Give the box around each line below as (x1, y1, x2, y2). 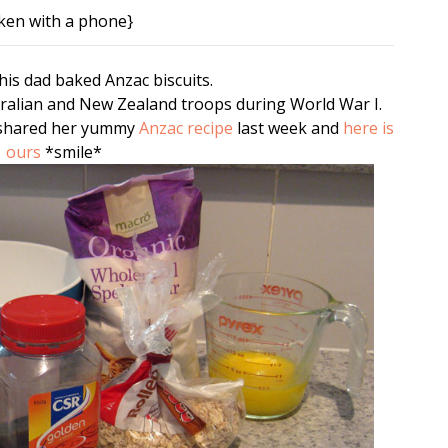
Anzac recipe (138, 117, 233, 140)
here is (342, 117, 394, 140)
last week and (232, 117, 343, 140)
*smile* (41, 141, 102, 164)
